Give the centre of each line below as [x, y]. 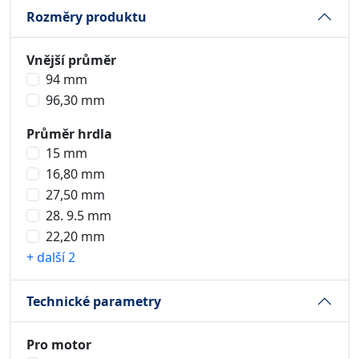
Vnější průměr [71, 60]
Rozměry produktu [87, 16]
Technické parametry [94, 301]
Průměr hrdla [69, 134]
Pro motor [59, 345]
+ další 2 [51, 257]
